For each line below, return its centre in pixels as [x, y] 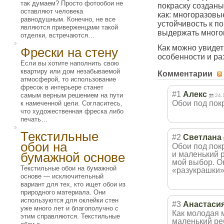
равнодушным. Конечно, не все [68, 19]
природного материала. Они [63, 192]
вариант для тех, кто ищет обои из [73, 184]
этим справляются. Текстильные [70, 216]
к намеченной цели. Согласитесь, [71, 103]
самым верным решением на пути [72, 95]
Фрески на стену [69, 52]
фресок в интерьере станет [62, 87]
